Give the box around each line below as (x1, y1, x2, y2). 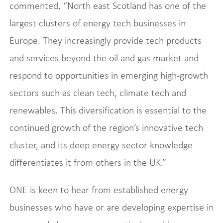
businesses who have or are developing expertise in (9, 201, 214, 213)
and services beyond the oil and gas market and (9, 52, 199, 63)
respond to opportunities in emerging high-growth (9, 69, 208, 81)
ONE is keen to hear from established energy (9, 184, 188, 195)
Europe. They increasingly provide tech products (9, 34, 202, 46)
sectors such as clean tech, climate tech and (9, 87, 186, 98)
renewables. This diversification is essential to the (9, 104, 207, 115)
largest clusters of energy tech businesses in (9, 17, 186, 28)
